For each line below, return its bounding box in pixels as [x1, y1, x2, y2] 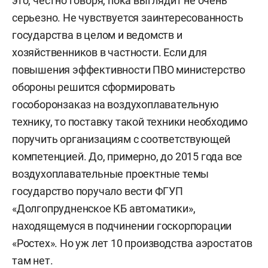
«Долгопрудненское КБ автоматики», [12, 202, 196, 215]
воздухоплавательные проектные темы [12, 167, 209, 180]
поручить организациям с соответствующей [12, 133, 231, 145]
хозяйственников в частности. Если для [12, 46, 207, 59]
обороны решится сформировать [12, 81, 175, 93]
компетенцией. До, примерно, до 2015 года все [12, 150, 243, 163]
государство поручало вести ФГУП [12, 185, 183, 197]
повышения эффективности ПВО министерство [12, 63, 245, 76]
